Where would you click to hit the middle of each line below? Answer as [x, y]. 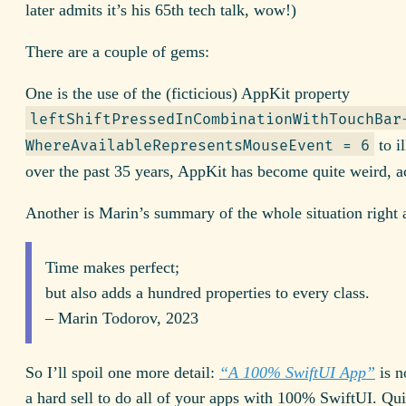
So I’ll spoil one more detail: [122, 373]
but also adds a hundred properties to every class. [207, 293]
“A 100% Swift [269, 373]
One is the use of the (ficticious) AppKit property [188, 93]
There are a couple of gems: [117, 51]
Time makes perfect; [112, 268]
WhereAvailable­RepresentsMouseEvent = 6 [198, 145]
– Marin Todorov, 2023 [121, 319]
